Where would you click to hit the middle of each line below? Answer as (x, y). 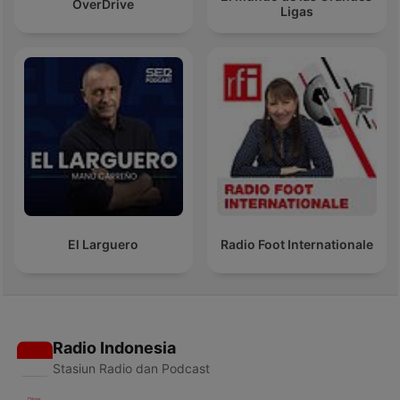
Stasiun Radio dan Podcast (131, 369)
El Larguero (104, 245)
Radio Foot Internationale (296, 245)
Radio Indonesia (114, 348)
